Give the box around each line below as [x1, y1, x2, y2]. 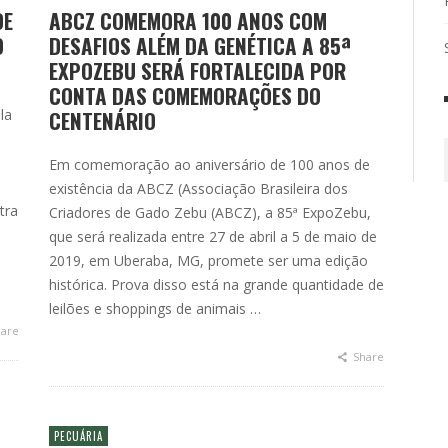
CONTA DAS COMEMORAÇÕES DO [49, 80, 321, 111]
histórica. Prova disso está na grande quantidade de [49, 275, 384, 294]
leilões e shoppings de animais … [49, 299, 261, 318]
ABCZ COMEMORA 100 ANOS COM [49, 5, 327, 36]
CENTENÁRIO [49, 105, 156, 136]
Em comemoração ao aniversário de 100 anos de [49, 155, 370, 174]
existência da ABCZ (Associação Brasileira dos [49, 179, 348, 198]
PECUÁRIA [54, 428, 103, 444]
